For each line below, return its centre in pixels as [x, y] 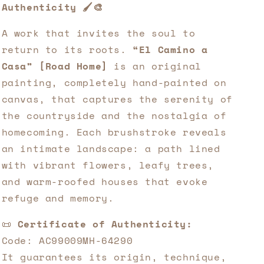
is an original [154, 66]
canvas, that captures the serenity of [117, 99]
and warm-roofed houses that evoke [105, 181]
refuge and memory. [58, 198]
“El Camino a [170, 49]
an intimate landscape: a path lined [111, 148]
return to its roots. [67, 49]
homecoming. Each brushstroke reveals [114, 132]
